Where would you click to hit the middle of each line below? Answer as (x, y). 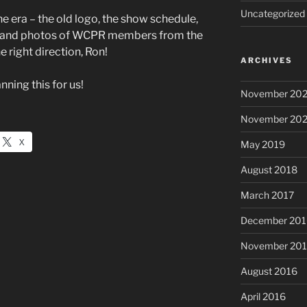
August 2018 (269, 169)
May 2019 (262, 144)
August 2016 (269, 271)
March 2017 (267, 195)
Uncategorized (272, 13)
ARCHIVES (266, 60)
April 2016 (263, 296)
